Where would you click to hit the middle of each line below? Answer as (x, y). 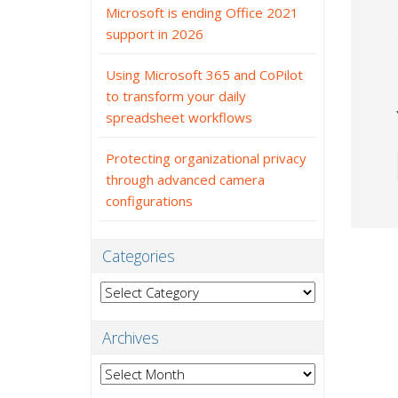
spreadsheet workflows (179, 117)
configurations (149, 201)
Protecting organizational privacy (206, 158)
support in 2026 (155, 34)
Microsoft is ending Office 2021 (202, 12)
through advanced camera (185, 179)
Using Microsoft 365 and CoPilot (204, 75)
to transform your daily (176, 96)
